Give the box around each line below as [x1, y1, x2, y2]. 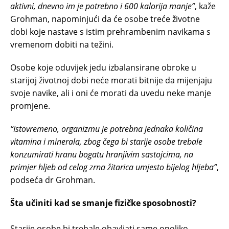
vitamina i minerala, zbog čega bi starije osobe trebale [10, 135, 202, 147]
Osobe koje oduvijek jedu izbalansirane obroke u [10, 61, 196, 73]
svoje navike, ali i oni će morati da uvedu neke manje [10, 87, 211, 99]
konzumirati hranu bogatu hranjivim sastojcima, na [10, 148, 193, 160]
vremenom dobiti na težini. [10, 38, 113, 50]
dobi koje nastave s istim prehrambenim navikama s [10, 26, 211, 37]
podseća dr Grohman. [10, 174, 95, 186]
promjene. [10, 100, 50, 111]
